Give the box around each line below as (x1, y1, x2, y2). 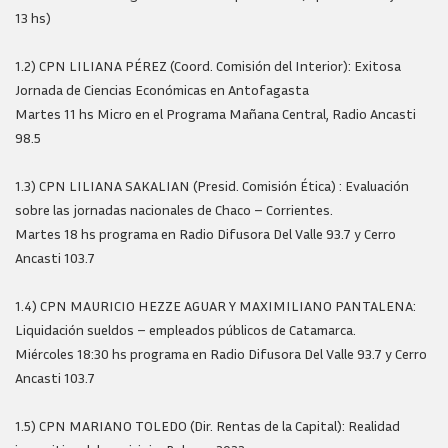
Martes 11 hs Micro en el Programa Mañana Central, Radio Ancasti (15, 105, 416, 122)
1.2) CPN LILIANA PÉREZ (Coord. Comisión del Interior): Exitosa (15, 57, 401, 74)
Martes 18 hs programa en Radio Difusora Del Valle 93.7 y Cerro (15, 225, 396, 242)
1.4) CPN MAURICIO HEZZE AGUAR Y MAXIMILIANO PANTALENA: (15, 297, 416, 314)
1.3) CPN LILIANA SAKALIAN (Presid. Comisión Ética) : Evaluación (15, 177, 409, 194)
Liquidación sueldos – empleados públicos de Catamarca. (15, 321, 356, 338)
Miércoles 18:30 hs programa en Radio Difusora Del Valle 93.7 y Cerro (15, 345, 427, 362)
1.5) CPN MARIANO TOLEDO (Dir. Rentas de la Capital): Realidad (15, 417, 400, 434)
